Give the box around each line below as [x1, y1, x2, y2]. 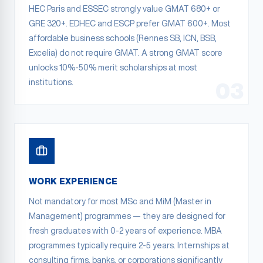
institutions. [29, 78, 73, 86]
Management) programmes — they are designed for [29, 212, 225, 220]
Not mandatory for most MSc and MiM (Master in [29, 197, 211, 205]
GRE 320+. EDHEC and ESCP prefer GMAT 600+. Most [29, 19, 231, 28]
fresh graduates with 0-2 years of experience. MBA [29, 227, 222, 235]
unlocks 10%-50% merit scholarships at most [29, 63, 197, 72]
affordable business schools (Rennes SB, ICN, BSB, [29, 34, 217, 42]
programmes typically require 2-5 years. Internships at [29, 241, 230, 249]
